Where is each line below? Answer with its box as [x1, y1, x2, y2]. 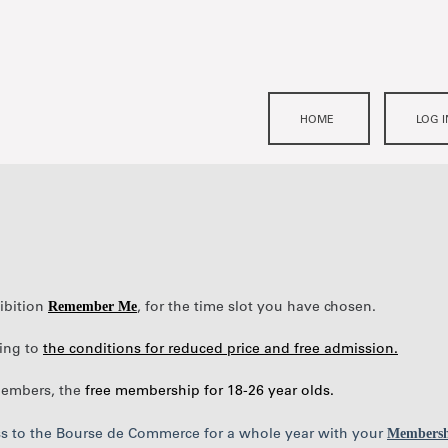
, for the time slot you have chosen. [137, 300, 376, 315]
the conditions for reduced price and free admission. [43, 342, 398, 357]
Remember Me [48, 298, 137, 314]
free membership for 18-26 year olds [85, 384, 330, 399]
